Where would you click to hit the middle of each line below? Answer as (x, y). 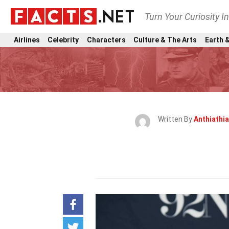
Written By (176, 119)
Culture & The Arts (165, 40)
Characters (106, 40)
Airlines (27, 40)
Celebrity (63, 40)
